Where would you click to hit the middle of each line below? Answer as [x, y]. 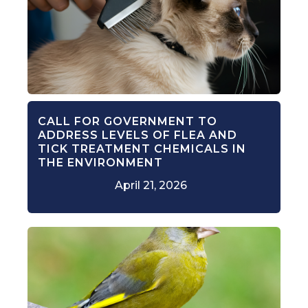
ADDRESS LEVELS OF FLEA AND [137, 135]
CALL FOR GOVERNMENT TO [128, 122]
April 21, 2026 [151, 186]
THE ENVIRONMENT [100, 163]
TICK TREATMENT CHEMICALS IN [142, 149]
